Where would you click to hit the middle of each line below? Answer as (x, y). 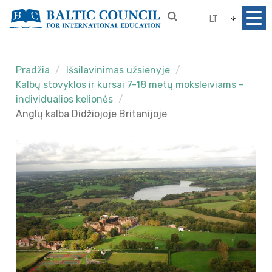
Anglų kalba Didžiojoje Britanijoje (92, 114)
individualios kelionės (65, 99)
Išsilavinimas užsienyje (118, 70)
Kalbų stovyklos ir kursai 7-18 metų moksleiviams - (130, 85)
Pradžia (33, 70)
